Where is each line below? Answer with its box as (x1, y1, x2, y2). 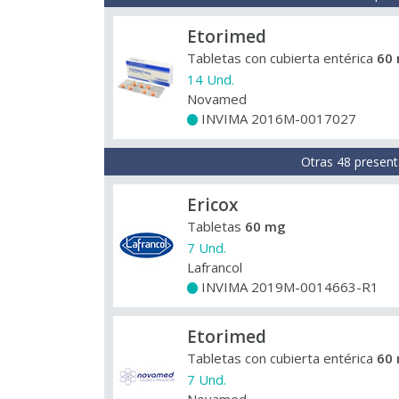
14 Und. (187, 70, 234, 88)
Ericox (187, 193, 238, 216)
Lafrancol (187, 258, 242, 276)
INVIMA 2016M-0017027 (198, 110, 356, 127)
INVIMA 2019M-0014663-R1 (198, 278, 379, 296)
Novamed (187, 90, 247, 108)
